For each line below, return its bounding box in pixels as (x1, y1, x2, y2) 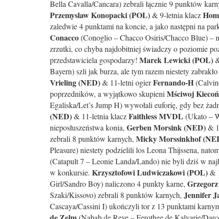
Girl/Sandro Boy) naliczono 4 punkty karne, (50, 178, 187, 189)
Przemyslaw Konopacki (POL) (50, 9, 150, 21)
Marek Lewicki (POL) (139, 54, 213, 66)
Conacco (50, 32, 79, 43)
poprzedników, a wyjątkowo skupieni (50, 88, 167, 99)
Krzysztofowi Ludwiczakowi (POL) (92, 167, 208, 178)
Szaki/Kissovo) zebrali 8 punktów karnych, (50, 190, 184, 200)
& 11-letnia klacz (72, 111, 129, 121)
